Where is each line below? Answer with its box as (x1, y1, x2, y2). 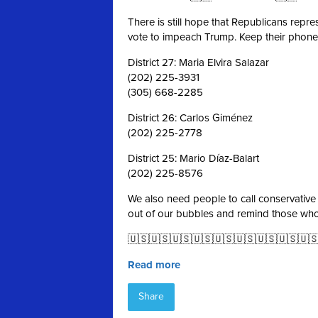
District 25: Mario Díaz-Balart (128, 152, 259, 165)
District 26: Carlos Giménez (128, 111, 253, 125)
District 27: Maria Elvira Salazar (128, 56, 269, 70)
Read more (128, 258, 180, 272)
